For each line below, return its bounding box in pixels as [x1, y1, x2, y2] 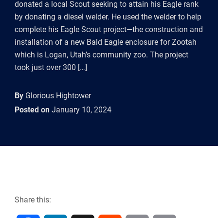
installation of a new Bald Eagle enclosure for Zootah [15, 37, 197, 47]
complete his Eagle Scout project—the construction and [15, 25, 203, 34]
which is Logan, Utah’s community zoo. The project [15, 50, 188, 59]
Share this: [15, 195, 51, 204]
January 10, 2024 [50, 105, 111, 114]
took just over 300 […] [15, 63, 87, 72]
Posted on [15, 105, 50, 114]
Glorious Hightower [23, 91, 91, 100]
